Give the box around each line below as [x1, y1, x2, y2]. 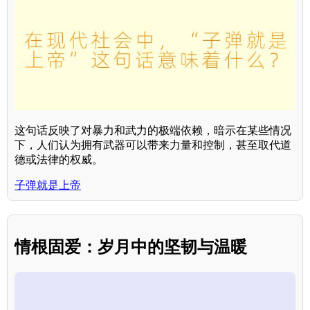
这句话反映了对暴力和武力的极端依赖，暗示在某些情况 [15, 125, 291, 137]
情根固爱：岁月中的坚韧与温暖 [15, 237, 247, 257]
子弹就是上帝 [15, 179, 81, 192]
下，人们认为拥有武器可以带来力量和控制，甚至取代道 [15, 139, 291, 152]
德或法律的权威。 [15, 154, 103, 166]
